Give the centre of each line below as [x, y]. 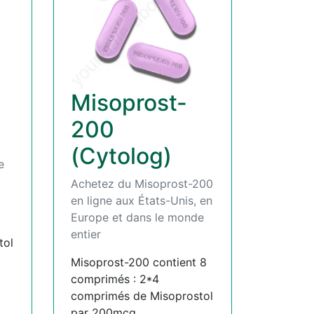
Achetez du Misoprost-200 [142, 183]
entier [86, 234]
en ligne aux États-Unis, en [142, 200]
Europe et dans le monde [137, 217]
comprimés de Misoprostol [142, 295]
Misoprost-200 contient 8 [139, 262]
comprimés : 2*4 [115, 279]
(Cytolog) [121, 156]
